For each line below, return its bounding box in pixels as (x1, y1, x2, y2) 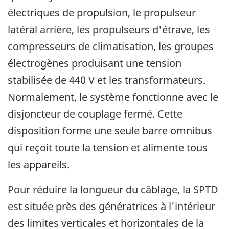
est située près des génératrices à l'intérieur (8, 199, 215, 213)
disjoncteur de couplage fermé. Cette (8, 106, 182, 121)
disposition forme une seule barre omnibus (8, 123, 212, 138)
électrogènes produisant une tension (8, 56, 181, 70)
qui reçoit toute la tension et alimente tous (8, 140, 208, 154)
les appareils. (8, 157, 70, 171)
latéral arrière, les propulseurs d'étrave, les (8, 22, 210, 36)
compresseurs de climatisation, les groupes (8, 39, 214, 53)
